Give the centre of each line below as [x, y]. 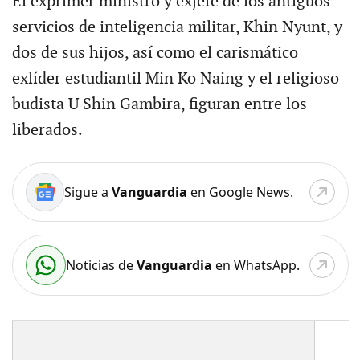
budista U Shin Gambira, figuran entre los [159, 104]
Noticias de [101, 265]
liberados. [47, 130]
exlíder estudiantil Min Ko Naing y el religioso [175, 78]
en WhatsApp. [256, 265]
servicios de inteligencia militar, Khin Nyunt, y [177, 27]
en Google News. [240, 192]
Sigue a [88, 192]
